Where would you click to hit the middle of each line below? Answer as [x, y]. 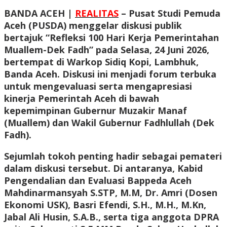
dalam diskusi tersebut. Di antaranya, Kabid [103, 168]
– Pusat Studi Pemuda [169, 13]
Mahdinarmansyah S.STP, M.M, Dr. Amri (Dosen [111, 193]
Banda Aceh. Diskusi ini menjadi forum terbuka [110, 74]
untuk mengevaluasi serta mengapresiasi [98, 86]
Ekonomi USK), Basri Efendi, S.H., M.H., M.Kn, [105, 205]
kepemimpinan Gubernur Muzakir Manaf [96, 111]
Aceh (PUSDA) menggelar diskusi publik [93, 26]
